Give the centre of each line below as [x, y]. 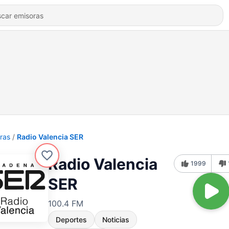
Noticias [116, 220]
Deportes [71, 220]
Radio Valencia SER [50, 137]
